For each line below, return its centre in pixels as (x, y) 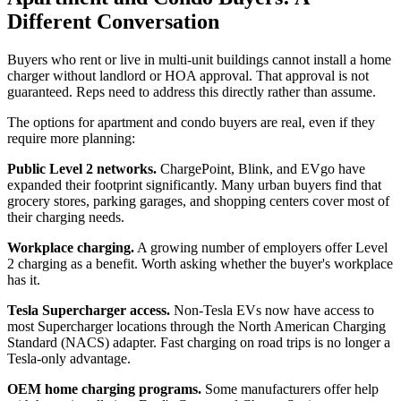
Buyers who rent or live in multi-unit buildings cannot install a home (199, 59)
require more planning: (71, 138)
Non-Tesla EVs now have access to (272, 310)
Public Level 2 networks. (82, 168)
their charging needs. (66, 217)
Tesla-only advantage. (69, 358)
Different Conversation (113, 22)
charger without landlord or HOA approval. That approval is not (188, 75)
